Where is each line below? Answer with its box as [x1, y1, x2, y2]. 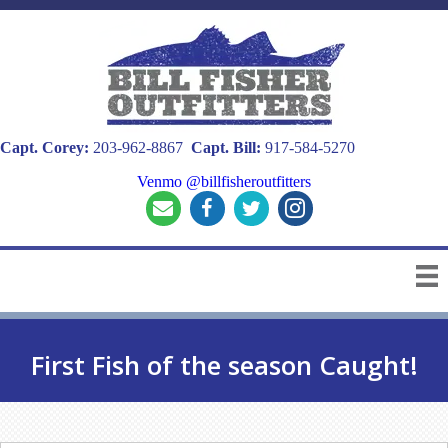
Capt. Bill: [191, 139, 261, 156]
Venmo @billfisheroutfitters [137, 173, 311, 190]
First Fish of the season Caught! [30, 347, 418, 384]
